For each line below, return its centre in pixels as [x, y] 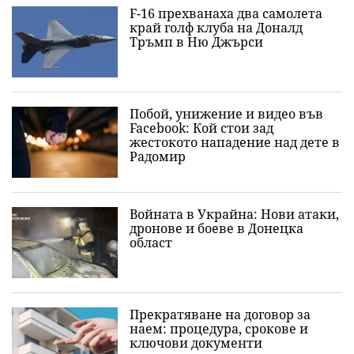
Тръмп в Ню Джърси [196, 42]
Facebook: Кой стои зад [201, 128]
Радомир [158, 157]
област [151, 243]
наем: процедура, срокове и [219, 329]
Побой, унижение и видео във [226, 114]
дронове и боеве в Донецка [217, 229]
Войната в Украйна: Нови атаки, [234, 215]
